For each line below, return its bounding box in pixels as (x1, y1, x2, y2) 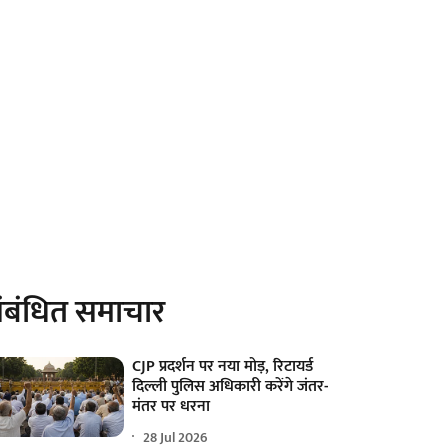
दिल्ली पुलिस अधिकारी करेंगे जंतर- (132, 373, 329, 401)
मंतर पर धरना (132, 393, 211, 421)
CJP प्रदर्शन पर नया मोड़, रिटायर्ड (132, 353, 314, 381)
